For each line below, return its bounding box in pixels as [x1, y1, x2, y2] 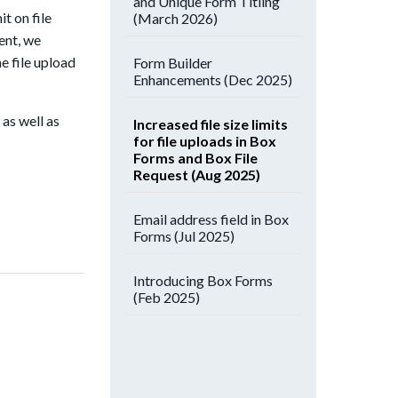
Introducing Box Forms [133, 272, 273, 289]
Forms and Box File [133, 149, 258, 166]
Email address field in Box [133, 211, 289, 227]
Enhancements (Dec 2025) [133, 71, 292, 88]
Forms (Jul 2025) [133, 227, 235, 244]
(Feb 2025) [133, 289, 200, 306]
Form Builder [133, 54, 212, 71]
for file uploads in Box [133, 132, 276, 149]
